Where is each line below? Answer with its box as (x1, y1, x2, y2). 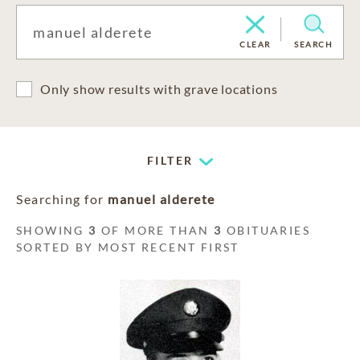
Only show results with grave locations (40, 81, 278, 96)
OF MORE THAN (96, 223, 215, 237)
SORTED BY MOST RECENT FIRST (16, 240, 239, 254)
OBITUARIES (222, 223, 311, 237)
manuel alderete (108, 191, 215, 207)
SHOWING (16, 223, 89, 237)
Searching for (16, 191, 108, 207)
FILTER (147, 153, 194, 167)
